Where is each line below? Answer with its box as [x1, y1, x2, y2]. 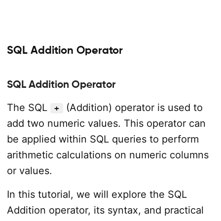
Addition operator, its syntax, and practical [6, 204, 204, 216]
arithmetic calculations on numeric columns [6, 149, 209, 161]
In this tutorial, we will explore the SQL [6, 188, 187, 200]
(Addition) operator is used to [63, 102, 203, 113]
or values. [6, 165, 52, 177]
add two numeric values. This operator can [6, 117, 206, 129]
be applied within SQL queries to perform [6, 133, 199, 145]
